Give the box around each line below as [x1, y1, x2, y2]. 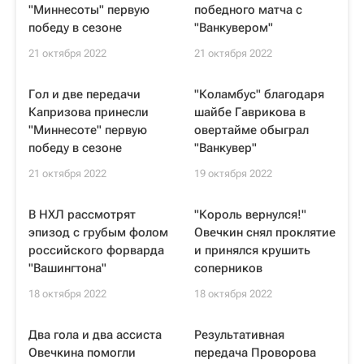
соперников [194, 261, 262, 275]
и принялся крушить [194, 243, 310, 258]
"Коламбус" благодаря [194, 87, 324, 102]
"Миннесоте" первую [28, 123, 147, 137]
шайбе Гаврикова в [194, 105, 305, 119]
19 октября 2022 [194, 167, 272, 180]
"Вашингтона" [28, 261, 106, 275]
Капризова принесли [28, 105, 149, 119]
